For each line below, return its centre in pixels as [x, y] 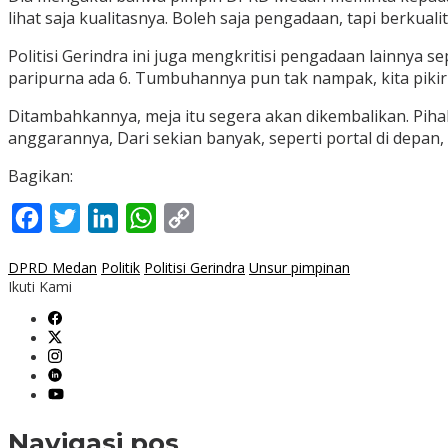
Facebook [78, 218]
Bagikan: [40, 176]
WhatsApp [195, 218]
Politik [120, 268]
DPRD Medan [52, 268]
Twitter [107, 218]
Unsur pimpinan [299, 268]
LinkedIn [150, 218]
